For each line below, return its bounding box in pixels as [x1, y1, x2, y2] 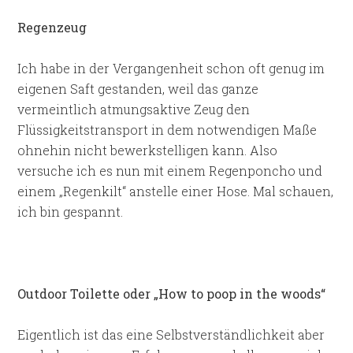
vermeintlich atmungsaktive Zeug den [17, 101, 251, 117]
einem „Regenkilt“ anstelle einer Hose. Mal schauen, [17, 183, 334, 199]
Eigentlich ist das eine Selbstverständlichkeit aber [17, 326, 325, 343]
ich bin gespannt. [17, 203, 124, 220]
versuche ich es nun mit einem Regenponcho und [17, 162, 323, 179]
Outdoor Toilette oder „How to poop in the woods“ [17, 285, 326, 302]
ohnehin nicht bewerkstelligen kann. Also [17, 142, 278, 158]
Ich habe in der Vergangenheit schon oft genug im [17, 60, 325, 76]
